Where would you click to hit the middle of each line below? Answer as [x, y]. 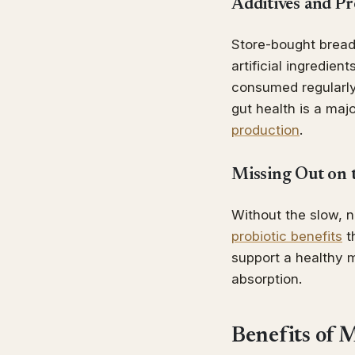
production [265, 130]
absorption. [267, 279]
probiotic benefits [287, 236]
